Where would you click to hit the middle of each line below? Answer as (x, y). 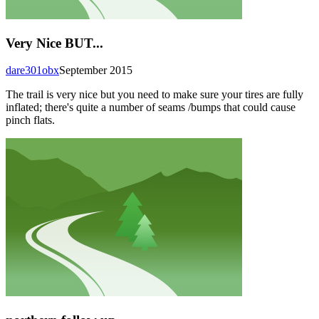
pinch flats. (30, 120)
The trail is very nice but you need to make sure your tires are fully (155, 95)
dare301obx (32, 70)
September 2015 (96, 70)
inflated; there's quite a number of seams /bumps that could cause (151, 108)
